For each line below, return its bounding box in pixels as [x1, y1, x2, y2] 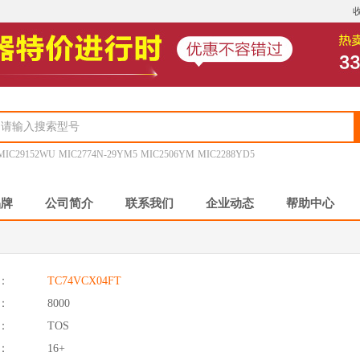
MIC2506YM [141, 149, 195, 160]
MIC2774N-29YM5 [59, 149, 138, 160]
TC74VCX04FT [47, 274, 121, 287]
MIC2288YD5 [198, 149, 256, 160]
